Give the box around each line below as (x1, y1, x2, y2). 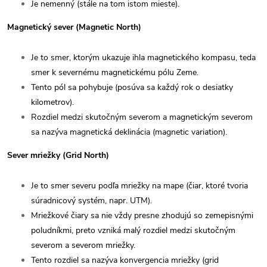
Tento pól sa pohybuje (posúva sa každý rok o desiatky (31, 81, 233, 93)
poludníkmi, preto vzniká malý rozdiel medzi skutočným (31, 224, 235, 236)
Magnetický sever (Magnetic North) (7, 21, 141, 33)
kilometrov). (31, 96, 74, 108)
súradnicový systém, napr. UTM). (31, 194, 152, 206)
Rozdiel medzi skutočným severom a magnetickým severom (31, 111, 253, 123)
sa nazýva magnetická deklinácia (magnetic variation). (31, 126, 227, 138)
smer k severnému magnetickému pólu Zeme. (31, 66, 198, 78)
